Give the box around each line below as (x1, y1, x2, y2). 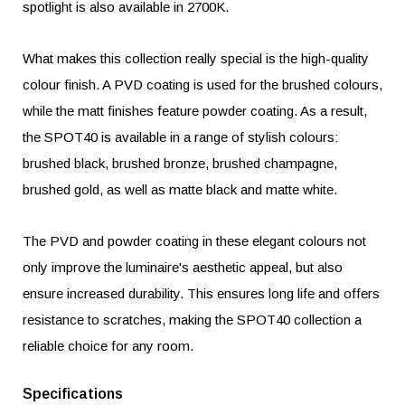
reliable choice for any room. (23, 338, 193, 353)
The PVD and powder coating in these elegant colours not (23, 233, 366, 249)
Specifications (23, 386, 123, 401)
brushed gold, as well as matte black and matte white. (23, 182, 337, 197)
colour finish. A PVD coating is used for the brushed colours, (23, 77, 382, 92)
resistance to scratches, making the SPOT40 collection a (23, 312, 362, 327)
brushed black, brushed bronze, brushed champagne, (23, 155, 337, 171)
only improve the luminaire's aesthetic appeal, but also (23, 259, 343, 275)
